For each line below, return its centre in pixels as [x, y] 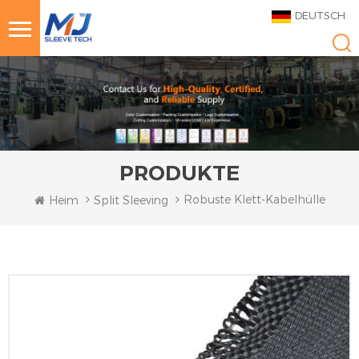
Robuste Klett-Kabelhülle [254, 199]
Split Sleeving [131, 200]
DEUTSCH [320, 15]
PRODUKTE [179, 173]
